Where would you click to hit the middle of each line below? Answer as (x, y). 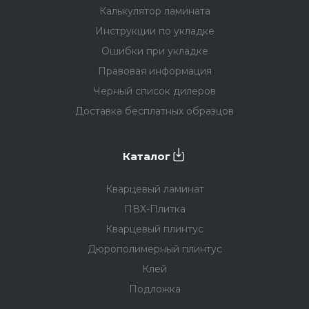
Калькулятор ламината (154, 11)
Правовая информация (154, 71)
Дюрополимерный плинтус (154, 249)
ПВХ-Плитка (154, 209)
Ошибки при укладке (154, 51)
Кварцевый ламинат (154, 189)
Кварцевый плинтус (154, 229)
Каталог (146, 156)
